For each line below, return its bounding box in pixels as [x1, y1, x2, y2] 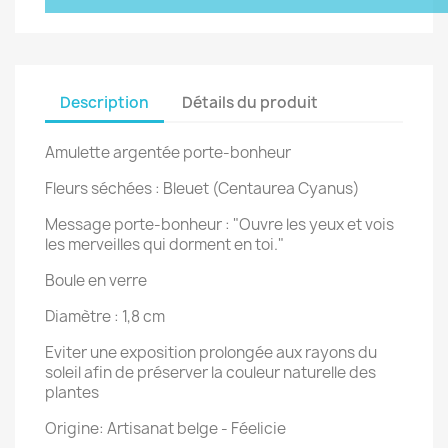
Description [60, 91, 149, 113]
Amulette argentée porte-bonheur [45, 142, 306, 164]
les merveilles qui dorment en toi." [45, 234, 284, 256]
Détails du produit [182, 91, 319, 113]
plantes [45, 382, 99, 404]
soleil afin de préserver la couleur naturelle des [45, 362, 376, 384]
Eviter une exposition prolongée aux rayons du [45, 342, 377, 364]
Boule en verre [45, 270, 147, 292]
